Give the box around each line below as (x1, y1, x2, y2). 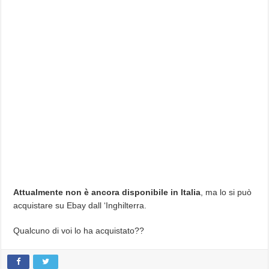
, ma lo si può (201, 187, 252, 197)
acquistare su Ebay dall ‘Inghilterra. (13, 201, 147, 210)
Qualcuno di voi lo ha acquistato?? (13, 226, 145, 235)
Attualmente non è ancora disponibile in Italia (13, 187, 201, 197)
